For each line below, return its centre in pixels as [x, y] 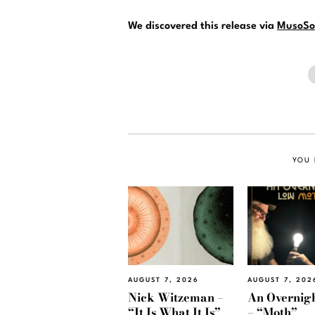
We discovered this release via [202, 26]
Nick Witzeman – [176, 297]
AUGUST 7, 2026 [163, 281]
